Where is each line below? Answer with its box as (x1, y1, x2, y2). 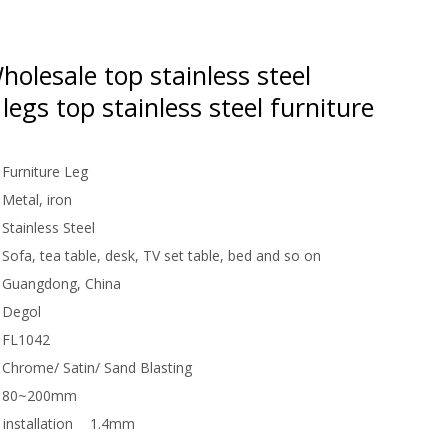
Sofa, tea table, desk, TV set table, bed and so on (2, 245, 321, 265)
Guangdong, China (2, 273, 121, 293)
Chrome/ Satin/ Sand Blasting (2, 357, 192, 377)
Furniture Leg (2, 161, 88, 181)
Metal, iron (2, 189, 72, 209)
